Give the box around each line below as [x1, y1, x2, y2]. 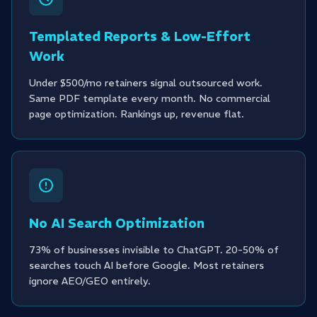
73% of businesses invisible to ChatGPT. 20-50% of [29, 243, 279, 256]
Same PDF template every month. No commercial [29, 92, 270, 105]
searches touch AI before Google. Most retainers [29, 259, 264, 272]
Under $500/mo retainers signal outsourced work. [29, 76, 263, 89]
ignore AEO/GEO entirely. [29, 275, 151, 287]
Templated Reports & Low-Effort [29, 28, 250, 45]
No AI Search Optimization [29, 215, 204, 231]
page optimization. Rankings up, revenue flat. [29, 108, 244, 120]
